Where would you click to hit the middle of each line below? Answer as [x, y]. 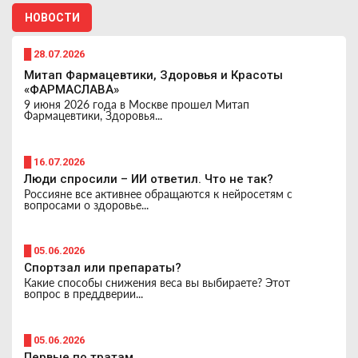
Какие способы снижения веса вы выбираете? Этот [157, 282]
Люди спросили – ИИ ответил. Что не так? [149, 179]
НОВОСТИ [52, 18]
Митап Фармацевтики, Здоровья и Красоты [153, 75]
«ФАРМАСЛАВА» [72, 89]
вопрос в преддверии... [84, 294]
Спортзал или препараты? [103, 268]
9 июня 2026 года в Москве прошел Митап [137, 104]
